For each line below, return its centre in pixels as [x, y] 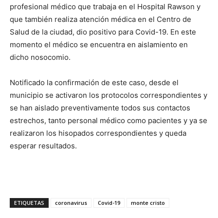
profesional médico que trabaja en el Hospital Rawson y [105, 6]
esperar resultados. [43, 145]
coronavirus [71, 202]
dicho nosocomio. [40, 57]
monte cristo [148, 202]
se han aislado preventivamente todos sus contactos [100, 108]
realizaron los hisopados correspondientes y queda [98, 133]
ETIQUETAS [29, 202]
